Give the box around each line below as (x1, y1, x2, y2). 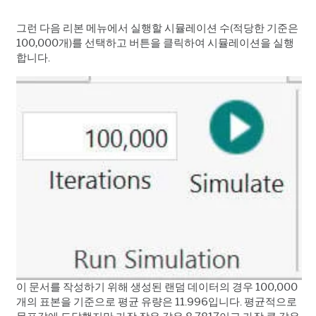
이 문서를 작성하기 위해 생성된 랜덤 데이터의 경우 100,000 (16, 280, 298, 293)
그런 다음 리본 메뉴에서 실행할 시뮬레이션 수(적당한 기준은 (16, 21, 298, 35)
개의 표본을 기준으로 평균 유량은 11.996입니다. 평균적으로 (16, 295, 297, 308)
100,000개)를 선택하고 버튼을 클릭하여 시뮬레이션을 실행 (16, 36, 294, 49)
